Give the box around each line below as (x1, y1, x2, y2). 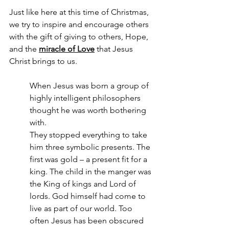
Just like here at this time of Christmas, (9, 7, 151, 17)
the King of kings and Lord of (30, 179, 138, 189)
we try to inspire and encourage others (9, 19, 151, 30)
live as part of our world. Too (30, 203, 134, 214)
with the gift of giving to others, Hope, (9, 32, 150, 42)
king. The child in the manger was (30, 167, 153, 177)
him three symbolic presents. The (30, 142, 152, 152)
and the (9, 44, 39, 54)
